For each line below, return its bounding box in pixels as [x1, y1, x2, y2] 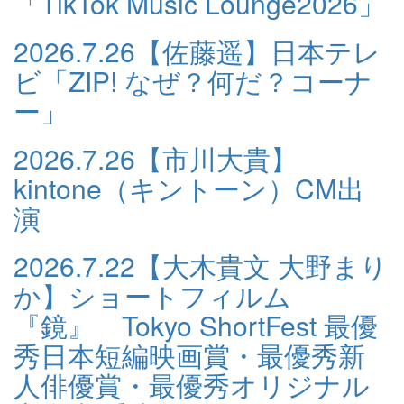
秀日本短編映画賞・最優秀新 [14, 335, 365, 374]
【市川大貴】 [135, 139, 298, 178]
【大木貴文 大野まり [135, 246, 388, 285]
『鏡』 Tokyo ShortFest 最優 [14, 306, 378, 344]
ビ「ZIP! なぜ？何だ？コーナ [14, 61, 372, 100]
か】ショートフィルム [14, 276, 291, 315]
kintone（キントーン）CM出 [14, 169, 364, 207]
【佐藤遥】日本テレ [135, 32, 381, 70]
